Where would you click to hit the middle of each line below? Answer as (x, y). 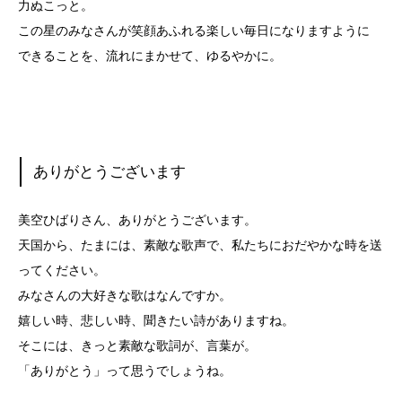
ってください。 (62, 270)
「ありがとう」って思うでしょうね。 (125, 371)
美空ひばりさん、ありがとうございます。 (137, 220)
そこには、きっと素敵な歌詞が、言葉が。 (137, 345)
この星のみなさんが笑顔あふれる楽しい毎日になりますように (194, 31)
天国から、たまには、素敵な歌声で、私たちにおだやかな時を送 (200, 245)
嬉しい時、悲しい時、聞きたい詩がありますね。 (156, 320)
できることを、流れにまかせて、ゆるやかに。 (150, 56)
